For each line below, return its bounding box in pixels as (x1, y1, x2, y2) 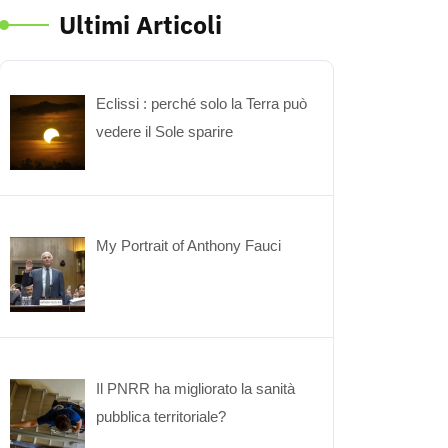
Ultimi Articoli (59, 8, 222, 41)
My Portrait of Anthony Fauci (96, 237, 282, 255)
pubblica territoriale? (96, 407, 227, 425)
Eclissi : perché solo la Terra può (96, 95, 308, 112)
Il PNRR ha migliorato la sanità (96, 379, 296, 397)
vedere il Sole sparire (96, 123, 234, 140)
